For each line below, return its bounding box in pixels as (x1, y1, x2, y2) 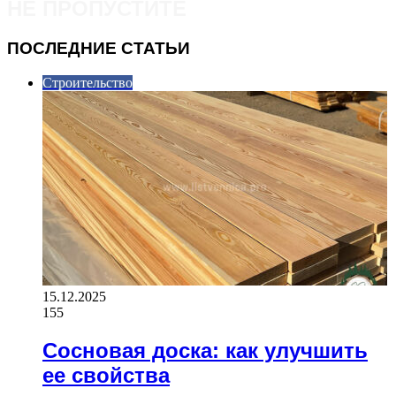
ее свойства (42, 362, 170, 387)
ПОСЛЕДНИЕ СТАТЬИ (7, 38, 190, 57)
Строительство (42, 74, 133, 90)
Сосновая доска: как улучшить (42, 338, 368, 362)
